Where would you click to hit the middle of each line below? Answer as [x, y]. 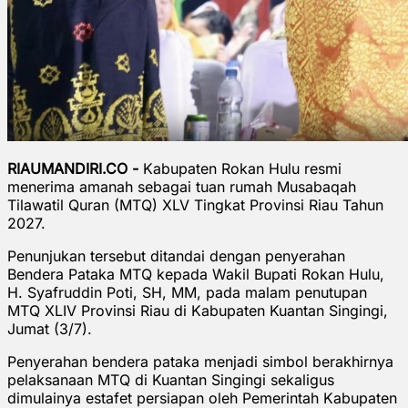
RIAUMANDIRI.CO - [75, 168]
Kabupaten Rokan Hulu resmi [242, 168]
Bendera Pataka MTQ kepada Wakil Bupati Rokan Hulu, [196, 274]
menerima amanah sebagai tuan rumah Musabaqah [182, 186]
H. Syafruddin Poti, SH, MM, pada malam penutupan [187, 292]
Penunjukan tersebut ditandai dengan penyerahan [176, 255]
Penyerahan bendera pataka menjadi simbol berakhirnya [200, 361]
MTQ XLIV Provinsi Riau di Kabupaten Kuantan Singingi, [198, 310]
